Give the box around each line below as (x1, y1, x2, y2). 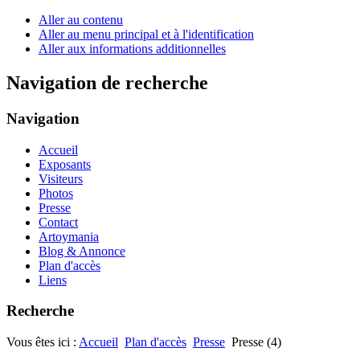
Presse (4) (231, 334, 281, 349)
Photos (39, 186, 73, 200)
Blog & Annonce (39, 243, 125, 258)
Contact (39, 215, 78, 229)
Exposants (39, 157, 91, 171)
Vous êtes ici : (6, 334, 79, 349)
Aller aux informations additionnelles (39, 42, 226, 55)
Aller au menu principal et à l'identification (39, 27, 254, 41)
